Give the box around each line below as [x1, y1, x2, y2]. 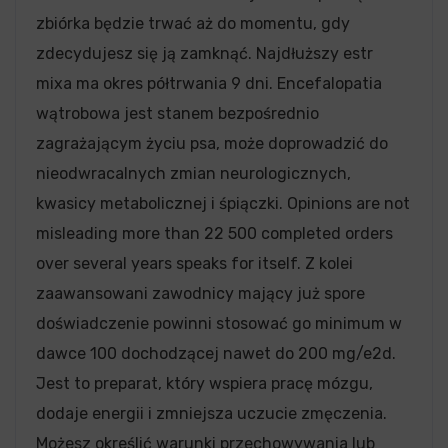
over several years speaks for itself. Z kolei [36, 253, 353, 273]
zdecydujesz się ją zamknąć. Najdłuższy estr [36, 43, 373, 63]
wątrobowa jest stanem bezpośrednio [36, 103, 319, 123]
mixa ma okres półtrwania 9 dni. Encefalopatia [36, 73, 382, 93]
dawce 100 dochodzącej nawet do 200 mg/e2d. [36, 343, 396, 363]
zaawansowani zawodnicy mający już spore [36, 283, 365, 303]
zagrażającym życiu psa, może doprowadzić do [36, 133, 388, 153]
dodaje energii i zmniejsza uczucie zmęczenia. [36, 403, 387, 423]
